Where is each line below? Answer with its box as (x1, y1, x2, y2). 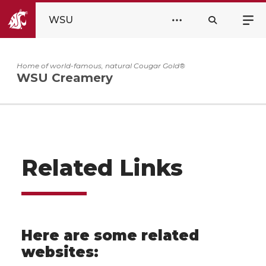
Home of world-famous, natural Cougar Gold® (17, 61, 185, 70)
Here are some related (21, 227, 199, 244)
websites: (21, 243, 99, 261)
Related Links (21, 154, 183, 181)
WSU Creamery (17, 71, 113, 85)
